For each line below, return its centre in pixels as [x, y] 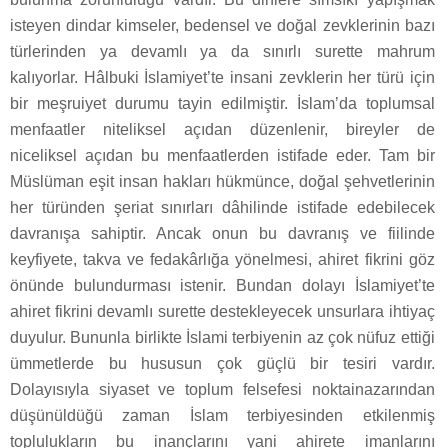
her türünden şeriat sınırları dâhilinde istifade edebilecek [222, 208]
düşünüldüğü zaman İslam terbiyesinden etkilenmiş [222, 416]
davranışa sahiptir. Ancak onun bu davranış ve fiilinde [222, 234]
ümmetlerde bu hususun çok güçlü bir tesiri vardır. [222, 364]
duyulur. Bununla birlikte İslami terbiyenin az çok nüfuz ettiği [222, 338]
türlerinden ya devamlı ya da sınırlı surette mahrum [222, 52]
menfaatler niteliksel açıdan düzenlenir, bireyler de [222, 130]
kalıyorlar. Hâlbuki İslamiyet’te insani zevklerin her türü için [222, 78]
